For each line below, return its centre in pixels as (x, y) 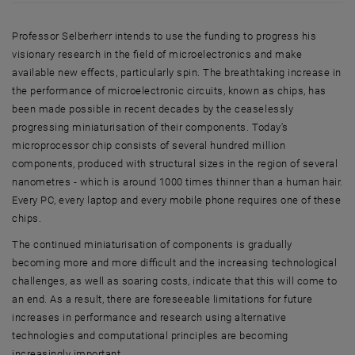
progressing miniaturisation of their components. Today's (150, 127)
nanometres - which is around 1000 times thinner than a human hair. (177, 181)
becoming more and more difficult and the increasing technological (175, 262)
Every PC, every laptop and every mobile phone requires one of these (177, 200)
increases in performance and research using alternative (149, 317)
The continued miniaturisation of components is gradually (152, 244)
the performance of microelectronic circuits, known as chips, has (169, 90)
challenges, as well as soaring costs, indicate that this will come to (175, 281)
